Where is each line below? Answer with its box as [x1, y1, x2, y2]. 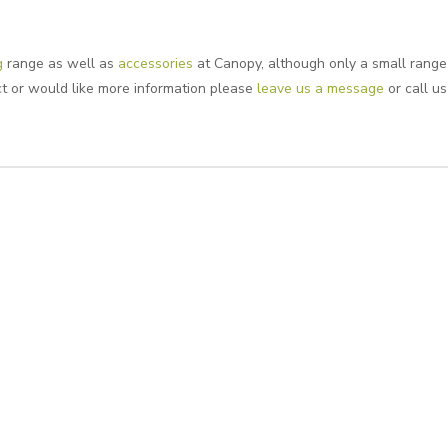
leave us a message [256, 79, 384, 99]
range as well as [2, 54, 118, 74]
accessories [117, 54, 193, 74]
